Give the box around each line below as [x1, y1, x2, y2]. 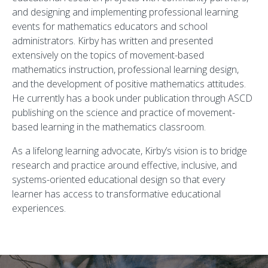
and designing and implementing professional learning [12, 5, 238, 19]
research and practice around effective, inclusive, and [12, 159, 237, 172]
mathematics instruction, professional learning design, [12, 63, 239, 76]
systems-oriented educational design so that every [12, 173, 225, 186]
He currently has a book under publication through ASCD [12, 92, 252, 105]
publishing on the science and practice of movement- [12, 106, 235, 119]
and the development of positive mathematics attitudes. [12, 77, 246, 90]
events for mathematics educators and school [12, 20, 208, 33]
